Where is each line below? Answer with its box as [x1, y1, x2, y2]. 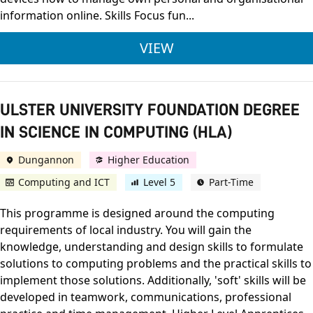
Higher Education [108, 153, 189, 167]
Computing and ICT [18, 175, 110, 189]
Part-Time [209, 175, 254, 189]
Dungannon [18, 153, 74, 167]
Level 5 [143, 175, 175, 189]
